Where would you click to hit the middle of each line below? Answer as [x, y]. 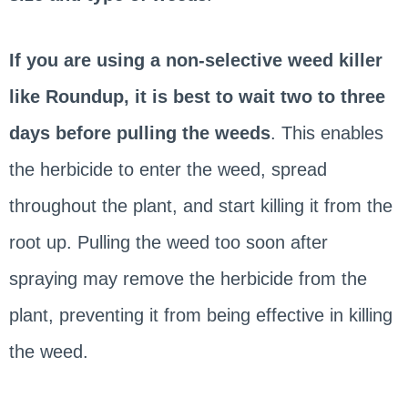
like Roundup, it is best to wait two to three [197, 96]
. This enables [326, 133]
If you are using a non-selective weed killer [195, 60]
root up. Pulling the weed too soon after [168, 242]
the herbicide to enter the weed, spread [168, 169]
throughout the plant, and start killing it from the [200, 205]
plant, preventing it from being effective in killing [200, 315]
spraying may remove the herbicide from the [188, 278]
